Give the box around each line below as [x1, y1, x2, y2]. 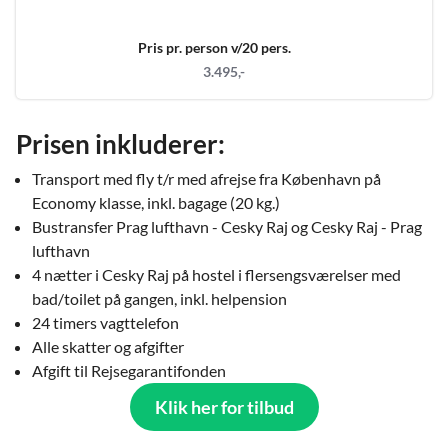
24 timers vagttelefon [32, 313, 179, 333]
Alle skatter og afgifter [32, 337, 184, 357]
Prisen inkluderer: [16, 128, 225, 161]
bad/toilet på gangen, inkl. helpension [32, 289, 287, 309]
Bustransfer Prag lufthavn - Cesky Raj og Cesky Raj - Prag [32, 217, 422, 237]
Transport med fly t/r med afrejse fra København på [32, 169, 381, 189]
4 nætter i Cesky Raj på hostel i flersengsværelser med [32, 265, 401, 285]
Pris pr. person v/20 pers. [137, 39, 291, 57]
